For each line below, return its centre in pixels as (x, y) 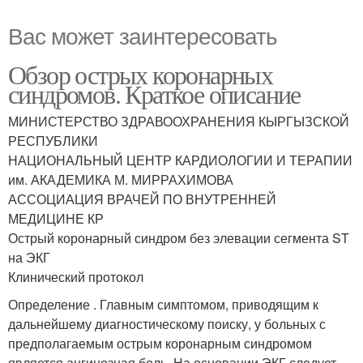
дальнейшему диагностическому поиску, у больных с (167, 323)
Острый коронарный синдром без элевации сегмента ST (179, 237)
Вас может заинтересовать (143, 34)
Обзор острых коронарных (141, 74)
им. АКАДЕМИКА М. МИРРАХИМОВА (121, 179)
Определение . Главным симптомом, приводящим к (163, 304)
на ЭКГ (29, 257)
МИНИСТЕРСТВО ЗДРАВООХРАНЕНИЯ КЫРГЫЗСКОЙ (179, 121)
